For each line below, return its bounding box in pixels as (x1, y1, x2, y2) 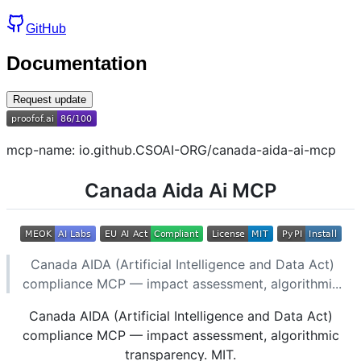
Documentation (6, 52, 147, 74)
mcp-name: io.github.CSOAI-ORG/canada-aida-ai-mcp (6, 141, 336, 158)
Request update (13, 93, 86, 106)
